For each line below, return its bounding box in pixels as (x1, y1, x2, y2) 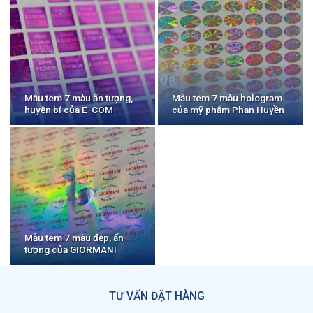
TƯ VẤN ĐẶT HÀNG (108, 289, 205, 303)
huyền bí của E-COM (24, 103, 114, 115)
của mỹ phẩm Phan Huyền (172, 103, 285, 115)
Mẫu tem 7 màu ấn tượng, (24, 92, 133, 103)
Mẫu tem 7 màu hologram (172, 92, 283, 103)
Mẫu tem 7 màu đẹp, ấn (24, 231, 124, 243)
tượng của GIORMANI (24, 243, 117, 255)
